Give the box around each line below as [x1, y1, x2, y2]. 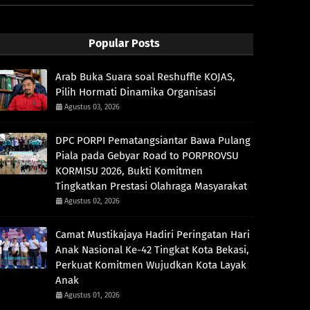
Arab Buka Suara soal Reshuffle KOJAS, [55, 70, 235, 83]
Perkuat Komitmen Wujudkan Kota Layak [55, 258, 246, 271]
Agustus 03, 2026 [64, 102, 120, 111]
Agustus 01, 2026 [64, 290, 120, 300]
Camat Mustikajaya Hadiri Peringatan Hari [55, 228, 250, 241]
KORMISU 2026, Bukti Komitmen [55, 164, 203, 177]
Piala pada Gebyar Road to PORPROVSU [55, 149, 239, 162]
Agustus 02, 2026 [64, 196, 120, 206]
